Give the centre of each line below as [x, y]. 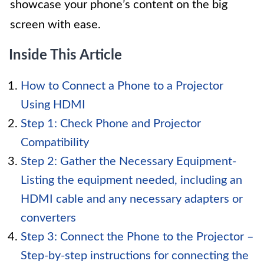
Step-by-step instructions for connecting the [135, 256]
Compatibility [55, 143]
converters [48, 218]
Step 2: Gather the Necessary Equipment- [128, 161]
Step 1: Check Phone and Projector [111, 124]
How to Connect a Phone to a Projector [122, 86]
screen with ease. [55, 25]
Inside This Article [65, 55]
